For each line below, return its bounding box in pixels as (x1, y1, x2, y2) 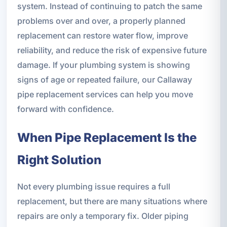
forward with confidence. (17, 103, 114, 114)
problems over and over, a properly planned (17, 15, 185, 26)
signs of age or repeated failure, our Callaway (17, 74, 192, 85)
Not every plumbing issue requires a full (17, 181, 170, 192)
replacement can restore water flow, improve (17, 30, 188, 41)
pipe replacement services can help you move (17, 89, 193, 99)
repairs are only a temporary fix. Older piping (17, 210, 188, 221)
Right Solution (17, 152, 101, 167)
